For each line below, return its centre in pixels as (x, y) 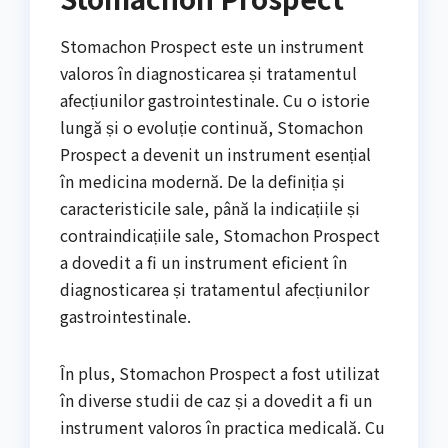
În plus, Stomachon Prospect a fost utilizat (220, 373)
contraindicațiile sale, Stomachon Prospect (220, 235)
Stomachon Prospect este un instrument (212, 46)
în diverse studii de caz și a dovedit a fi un (216, 400)
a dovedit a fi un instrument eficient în (203, 262)
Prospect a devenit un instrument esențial (215, 154)
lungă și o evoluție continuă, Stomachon (211, 127)
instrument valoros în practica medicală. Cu (222, 427)
